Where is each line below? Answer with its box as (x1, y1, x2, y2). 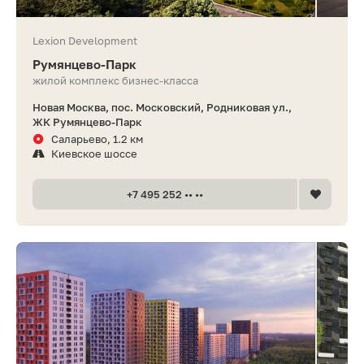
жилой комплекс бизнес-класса (32, 73, 198, 87)
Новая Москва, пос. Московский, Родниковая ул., (32, 100, 292, 114)
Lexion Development (32, 33, 137, 47)
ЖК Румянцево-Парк (32, 115, 142, 128)
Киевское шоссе (51, 146, 137, 160)
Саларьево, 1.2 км (51, 132, 143, 145)
